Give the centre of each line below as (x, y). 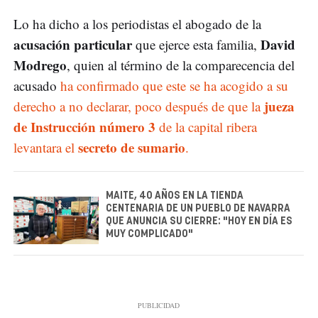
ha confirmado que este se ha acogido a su (174, 86)
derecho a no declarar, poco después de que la (139, 106)
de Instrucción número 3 (84, 127)
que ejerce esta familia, (196, 45)
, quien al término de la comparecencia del (181, 65)
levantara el (46, 148)
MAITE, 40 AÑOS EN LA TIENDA (175, 196)
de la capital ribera (206, 127)
